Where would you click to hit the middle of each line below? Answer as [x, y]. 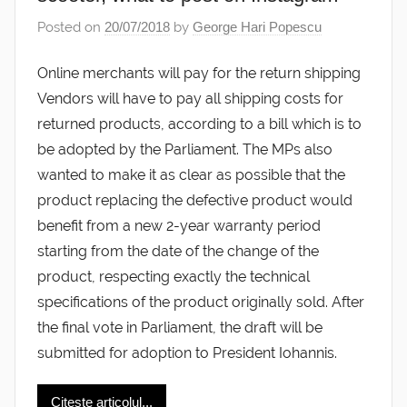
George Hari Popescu [257, 27]
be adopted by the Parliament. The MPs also [185, 149]
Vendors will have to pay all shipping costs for [190, 98]
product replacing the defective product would [195, 200]
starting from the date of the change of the [178, 251]
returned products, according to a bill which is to [199, 124]
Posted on [71, 28]
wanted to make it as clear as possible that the [191, 174]
